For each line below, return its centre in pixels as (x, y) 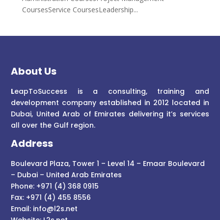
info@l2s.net (55, 208)
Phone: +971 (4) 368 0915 (55, 186)
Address (32, 143)
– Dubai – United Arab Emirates (67, 175)
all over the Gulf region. (53, 125)
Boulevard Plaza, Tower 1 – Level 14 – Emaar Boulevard (108, 163)
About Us (34, 71)
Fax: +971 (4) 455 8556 (51, 197)
